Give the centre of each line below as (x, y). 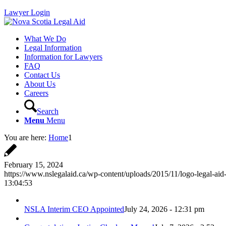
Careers (36, 93)
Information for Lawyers (63, 57)
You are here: (25, 137)
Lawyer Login (27, 12)
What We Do (45, 39)
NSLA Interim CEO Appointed (74, 209)
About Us (40, 84)
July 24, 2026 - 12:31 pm (164, 209)
